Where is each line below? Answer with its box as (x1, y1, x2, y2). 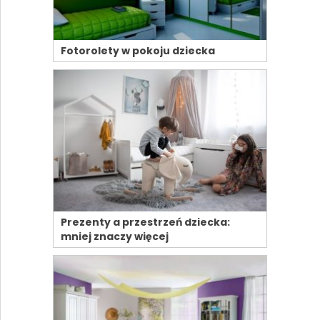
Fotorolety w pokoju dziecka (60, 43, 215, 58)
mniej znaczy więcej (60, 229, 169, 244)
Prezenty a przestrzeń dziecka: (60, 215, 230, 230)
